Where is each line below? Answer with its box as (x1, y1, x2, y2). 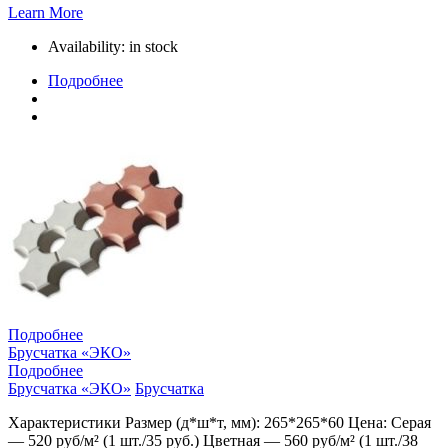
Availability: (48, 37, 129, 55)
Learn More (8, 3, 83, 21)
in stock (129, 37, 178, 55)
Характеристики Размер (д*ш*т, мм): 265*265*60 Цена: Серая (8, 413, 431, 431)
